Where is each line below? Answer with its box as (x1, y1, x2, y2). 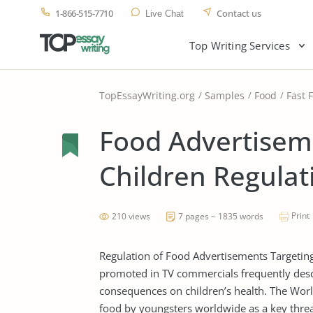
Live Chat (145, 8, 184, 19)
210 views (112, 210, 150, 222)
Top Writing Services (189, 38, 290, 52)
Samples (205, 89, 245, 102)
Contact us (217, 7, 261, 20)
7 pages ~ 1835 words (178, 210, 263, 222)
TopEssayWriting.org (99, 89, 195, 102)
